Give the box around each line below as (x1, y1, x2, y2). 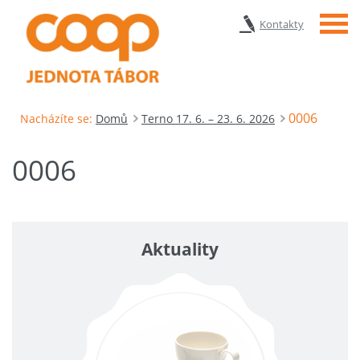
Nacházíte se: (20, 110, 92, 126)
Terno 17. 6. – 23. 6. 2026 (141, 110, 275, 126)
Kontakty (260, 17, 304, 31)
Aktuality (141, 237, 219, 260)
